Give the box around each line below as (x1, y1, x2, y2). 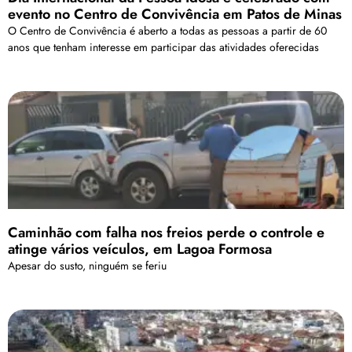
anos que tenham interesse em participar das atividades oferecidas (8, 39, 319, 56)
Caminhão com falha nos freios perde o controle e (8, 222, 324, 244)
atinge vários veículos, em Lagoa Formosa (8, 239, 272, 260)
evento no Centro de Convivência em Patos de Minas (8, 4, 342, 25)
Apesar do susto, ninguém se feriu (8, 258, 167, 274)
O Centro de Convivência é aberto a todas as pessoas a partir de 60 (8, 23, 327, 39)
